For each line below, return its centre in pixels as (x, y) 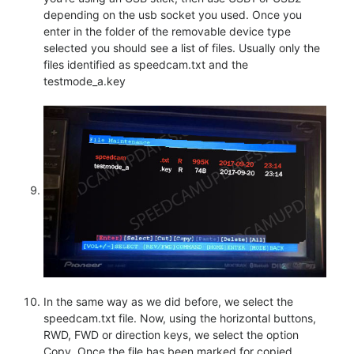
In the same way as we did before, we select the (168, 302)
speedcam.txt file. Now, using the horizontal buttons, (180, 318)
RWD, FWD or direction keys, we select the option (171, 335)
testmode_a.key (85, 81)
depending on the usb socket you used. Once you (173, 15)
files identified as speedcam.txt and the (146, 65)
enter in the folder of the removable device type (167, 32)
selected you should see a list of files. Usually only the (182, 48)
